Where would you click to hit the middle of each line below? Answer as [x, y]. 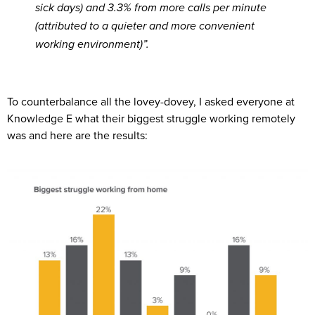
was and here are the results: [77, 135]
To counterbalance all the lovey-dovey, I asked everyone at [151, 101]
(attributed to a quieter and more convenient [145, 26]
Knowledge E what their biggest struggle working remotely [151, 118]
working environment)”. [94, 44]
